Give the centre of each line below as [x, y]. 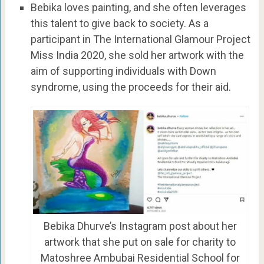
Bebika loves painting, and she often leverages [138, 8]
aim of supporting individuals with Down [123, 71]
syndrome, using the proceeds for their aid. [131, 87]
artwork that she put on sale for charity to [140, 242]
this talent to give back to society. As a [119, 24]
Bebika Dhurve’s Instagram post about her [140, 226]
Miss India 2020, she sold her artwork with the [137, 55]
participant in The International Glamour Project [140, 39]
